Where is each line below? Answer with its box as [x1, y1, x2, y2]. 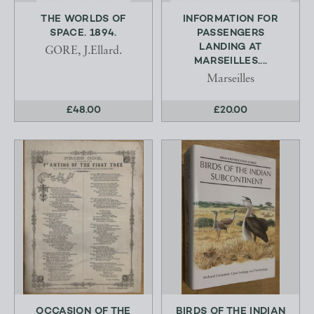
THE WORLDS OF [41, 14, 126, 25]
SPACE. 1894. [50, 28, 117, 39]
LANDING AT [199, 42, 262, 53]
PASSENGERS [196, 28, 265, 39]
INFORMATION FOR [182, 14, 279, 25]
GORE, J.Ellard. [45, 46, 122, 57]
